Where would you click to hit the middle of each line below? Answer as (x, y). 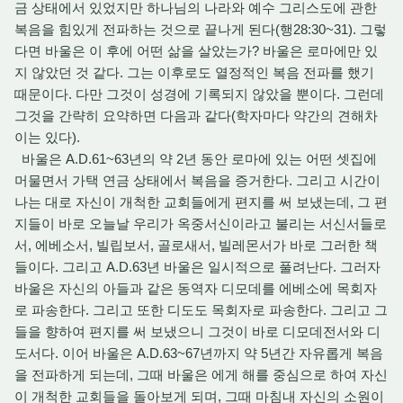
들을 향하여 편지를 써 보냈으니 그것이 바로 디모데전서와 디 (197, 331)
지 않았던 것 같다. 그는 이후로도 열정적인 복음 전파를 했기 (194, 72)
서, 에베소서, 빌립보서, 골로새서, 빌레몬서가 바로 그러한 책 (196, 245)
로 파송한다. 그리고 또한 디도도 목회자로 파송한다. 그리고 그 (201, 310)
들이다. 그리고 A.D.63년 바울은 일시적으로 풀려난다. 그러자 (197, 267)
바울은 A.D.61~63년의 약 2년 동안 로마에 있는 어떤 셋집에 (196, 159)
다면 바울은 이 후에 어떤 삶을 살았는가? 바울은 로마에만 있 (196, 51)
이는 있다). (49, 137)
